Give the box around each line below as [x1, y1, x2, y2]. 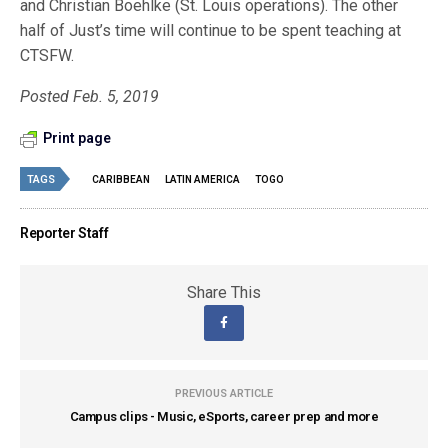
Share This [187, 282, 261, 302]
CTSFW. [20, 45, 74, 65]
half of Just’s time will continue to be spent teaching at [20, 20, 402, 40]
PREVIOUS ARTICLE [175, 386, 273, 400]
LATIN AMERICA [165, 173, 240, 185]
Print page [43, 129, 111, 146]
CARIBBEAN [92, 173, 150, 185]
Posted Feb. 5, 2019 [20, 86, 160, 106]
